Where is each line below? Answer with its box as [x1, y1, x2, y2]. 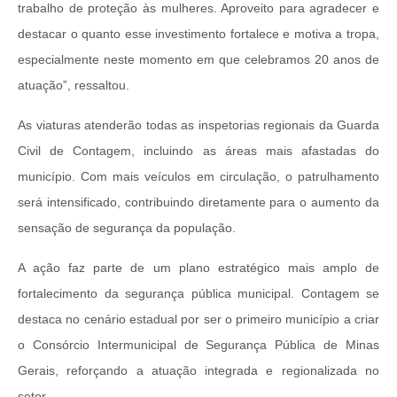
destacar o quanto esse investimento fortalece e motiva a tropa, [18, 27, 379, 42]
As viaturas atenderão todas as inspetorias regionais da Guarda [18, 118, 379, 133]
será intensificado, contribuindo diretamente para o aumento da [18, 195, 379, 210]
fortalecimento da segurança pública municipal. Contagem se [18, 286, 379, 301]
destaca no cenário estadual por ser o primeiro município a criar [18, 312, 379, 327]
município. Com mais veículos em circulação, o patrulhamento [18, 169, 379, 184]
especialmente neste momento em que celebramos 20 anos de [18, 52, 379, 67]
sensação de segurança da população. [18, 221, 236, 236]
